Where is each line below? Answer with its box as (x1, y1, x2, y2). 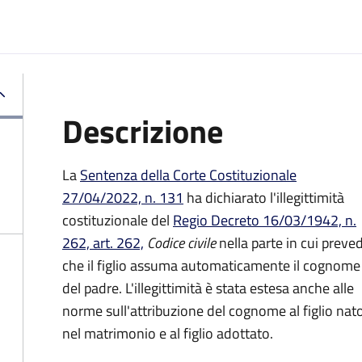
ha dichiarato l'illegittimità (183, 187, 344, 208)
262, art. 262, (62, 232, 144, 254)
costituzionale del (62, 209, 173, 231)
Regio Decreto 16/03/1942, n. (173, 209, 356, 231)
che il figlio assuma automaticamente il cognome (62, 255, 360, 276)
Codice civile (144, 232, 216, 254)
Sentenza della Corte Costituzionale (80, 164, 297, 186)
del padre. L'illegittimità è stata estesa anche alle (62, 277, 354, 299)
